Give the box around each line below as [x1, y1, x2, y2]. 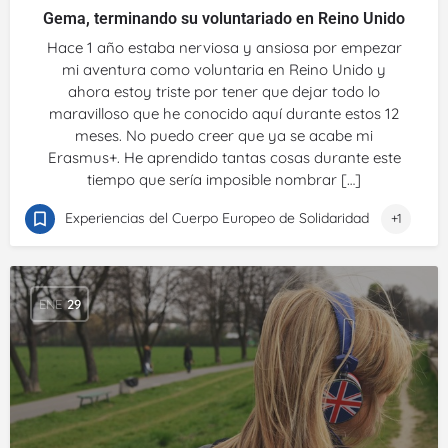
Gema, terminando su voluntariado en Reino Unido [43, 9, 405, 28]
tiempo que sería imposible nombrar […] [87, 170, 361, 189]
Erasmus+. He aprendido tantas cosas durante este [47, 148, 401, 167]
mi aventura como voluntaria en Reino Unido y [62, 60, 386, 79]
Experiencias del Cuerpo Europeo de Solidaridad [65, 209, 369, 227]
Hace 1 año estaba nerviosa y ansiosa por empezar [46, 38, 402, 57]
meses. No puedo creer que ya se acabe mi [75, 126, 373, 145]
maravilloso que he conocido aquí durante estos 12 [49, 104, 399, 123]
